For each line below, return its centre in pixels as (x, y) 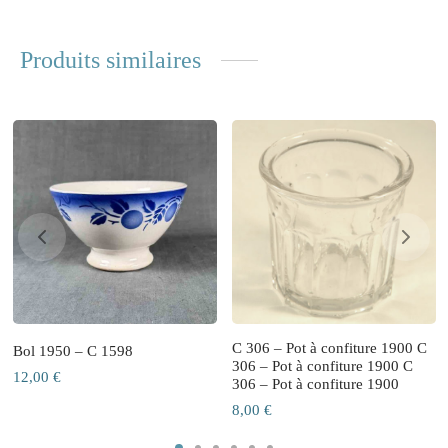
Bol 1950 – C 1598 (72, 351)
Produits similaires (110, 60)
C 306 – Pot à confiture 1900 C (329, 348)
